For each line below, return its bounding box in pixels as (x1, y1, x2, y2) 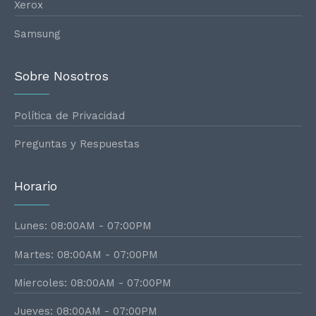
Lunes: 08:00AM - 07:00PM (14, 219, 152, 233)
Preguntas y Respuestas (14, 138, 140, 151)
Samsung (14, 27, 61, 40)
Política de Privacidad (14, 109, 125, 123)
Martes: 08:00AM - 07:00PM (14, 248, 158, 261)
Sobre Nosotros (14, 68, 109, 83)
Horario (14, 178, 57, 194)
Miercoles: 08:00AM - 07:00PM (14, 276, 171, 290)
